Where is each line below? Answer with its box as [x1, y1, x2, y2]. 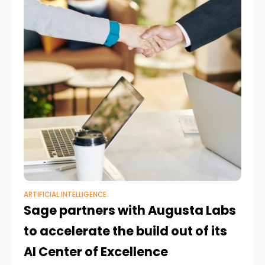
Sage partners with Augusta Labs [24, 202, 236, 219]
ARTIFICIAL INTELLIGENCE [24, 190, 106, 200]
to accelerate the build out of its [24, 222, 227, 240]
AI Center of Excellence [24, 243, 168, 261]
